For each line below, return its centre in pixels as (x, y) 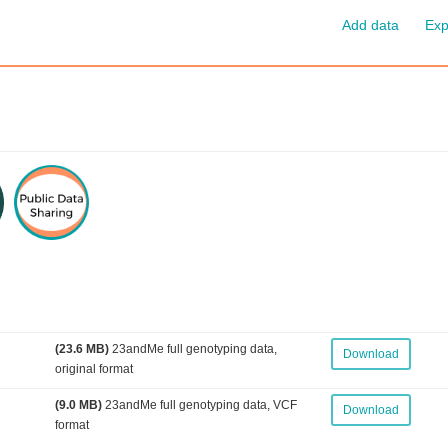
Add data (370, 25)
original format (93, 369)
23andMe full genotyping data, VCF (199, 405)
